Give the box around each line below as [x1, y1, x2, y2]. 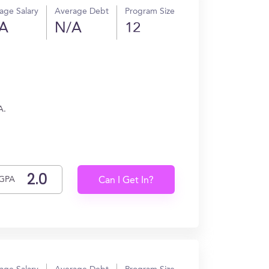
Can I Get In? [98, 176, 154, 186]
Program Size [125, 7, 175, 16]
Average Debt [55, 7, 109, 16]
